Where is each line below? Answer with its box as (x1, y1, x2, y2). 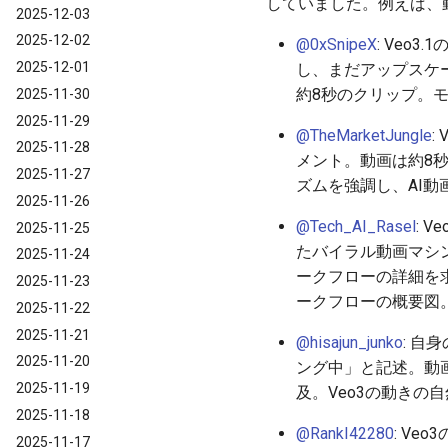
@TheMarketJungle (296, 125, 432, 145)
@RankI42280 (296, 423, 394, 443)
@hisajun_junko (296, 332, 403, 352)
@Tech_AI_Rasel (296, 216, 416, 236)
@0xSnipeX (296, 34, 377, 54)
